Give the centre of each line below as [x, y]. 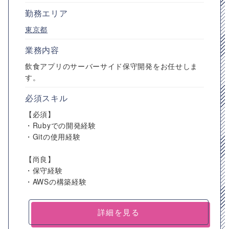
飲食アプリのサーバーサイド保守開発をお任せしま [112, 66]
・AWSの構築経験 [56, 181]
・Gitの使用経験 [53, 136]
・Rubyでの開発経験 [61, 125]
